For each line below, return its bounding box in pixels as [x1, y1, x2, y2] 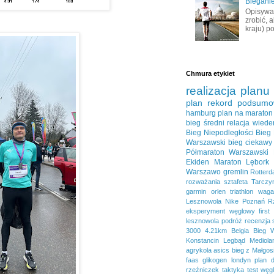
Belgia [231, 226, 249, 234]
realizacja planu [186, 84, 270, 97]
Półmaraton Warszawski [186, 147, 269, 157]
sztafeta [223, 177, 248, 185]
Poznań [242, 197, 265, 205]
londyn [231, 256, 251, 264]
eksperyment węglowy [186, 207, 255, 215]
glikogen [202, 256, 228, 264]
